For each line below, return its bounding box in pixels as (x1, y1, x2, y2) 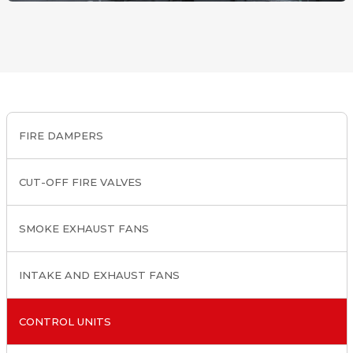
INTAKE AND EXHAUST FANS (18, 269, 180, 282)
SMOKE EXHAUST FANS (18, 222, 149, 236)
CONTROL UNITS (18, 315, 111, 329)
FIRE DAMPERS (18, 129, 103, 143)
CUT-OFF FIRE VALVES (18, 176, 142, 189)
